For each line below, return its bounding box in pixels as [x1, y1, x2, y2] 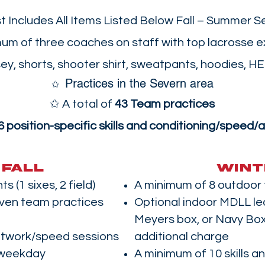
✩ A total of [50, 98, 115, 110]
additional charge [134, 231, 229, 243]
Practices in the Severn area [61, 76, 214, 91]
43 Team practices [115, 98, 215, 110]
